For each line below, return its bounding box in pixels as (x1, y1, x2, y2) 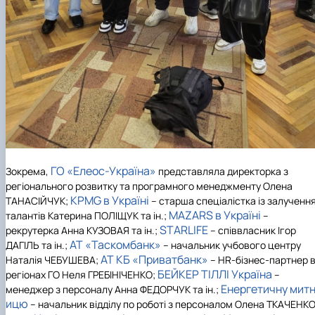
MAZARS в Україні (169, 207, 261, 223)
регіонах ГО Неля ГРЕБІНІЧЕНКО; (6, 267, 157, 281)
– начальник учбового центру (161, 238, 301, 252)
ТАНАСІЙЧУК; (6, 193, 70, 207)
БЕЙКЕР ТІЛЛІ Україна (157, 266, 272, 282)
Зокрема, (6, 164, 51, 178)
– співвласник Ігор (208, 223, 296, 237)
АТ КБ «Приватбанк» (101, 251, 208, 267)
